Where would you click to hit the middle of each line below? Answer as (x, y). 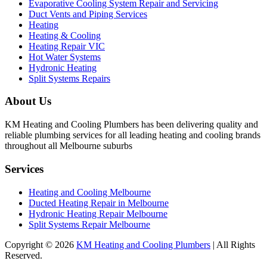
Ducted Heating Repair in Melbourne (99, 203)
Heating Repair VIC (67, 46)
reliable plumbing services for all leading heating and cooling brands (133, 135)
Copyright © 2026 (41, 244)
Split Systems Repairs (69, 78)
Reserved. (24, 255)
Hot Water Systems (65, 57)
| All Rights (233, 244)
